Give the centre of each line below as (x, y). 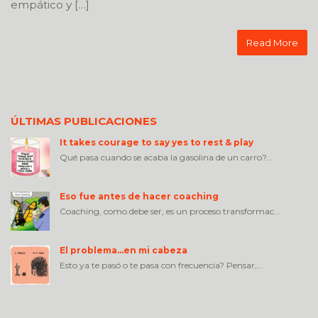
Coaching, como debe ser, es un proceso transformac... (170, 212)
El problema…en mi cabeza (124, 251)
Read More (272, 43)
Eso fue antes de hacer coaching (139, 197)
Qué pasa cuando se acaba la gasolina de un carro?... (166, 158)
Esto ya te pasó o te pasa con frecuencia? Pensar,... (161, 265)
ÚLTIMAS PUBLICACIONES (84, 121)
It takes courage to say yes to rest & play (157, 143)
